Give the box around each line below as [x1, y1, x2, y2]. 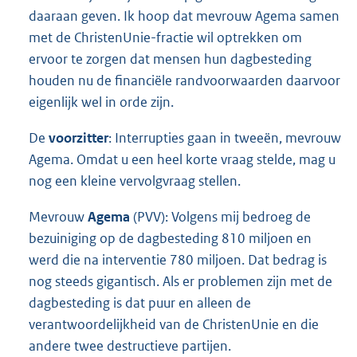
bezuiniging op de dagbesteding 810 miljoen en [29, 229, 312, 248]
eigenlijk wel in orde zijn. [29, 92, 174, 111]
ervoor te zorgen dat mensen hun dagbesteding [29, 49, 312, 68]
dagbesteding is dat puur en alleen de [29, 294, 251, 312]
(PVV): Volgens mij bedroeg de [133, 208, 311, 226]
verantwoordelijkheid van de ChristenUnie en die [29, 316, 319, 334]
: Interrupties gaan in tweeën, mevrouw [108, 129, 341, 147]
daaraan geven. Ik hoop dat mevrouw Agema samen [29, 6, 339, 25]
